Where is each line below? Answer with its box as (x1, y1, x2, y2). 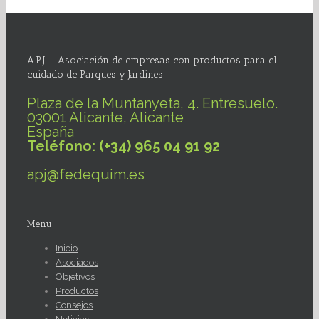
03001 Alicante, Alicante (27, 109, 184, 127)
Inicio (56, 243, 78, 254)
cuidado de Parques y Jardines (27, 68, 163, 81)
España (27, 123, 74, 141)
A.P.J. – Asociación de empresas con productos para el (27, 54, 277, 67)
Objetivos (56, 271, 95, 283)
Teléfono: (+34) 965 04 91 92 (27, 137, 220, 155)
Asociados (56, 257, 98, 268)
